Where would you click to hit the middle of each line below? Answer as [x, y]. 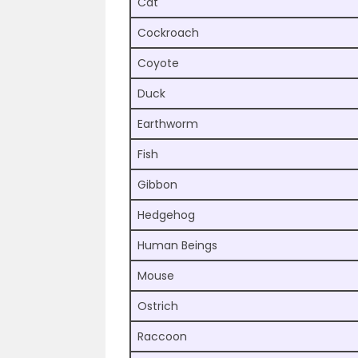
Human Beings [177, 246]
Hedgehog [166, 215]
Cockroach [168, 33]
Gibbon [157, 185]
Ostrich [158, 306]
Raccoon [162, 337]
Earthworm [168, 124]
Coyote [158, 64]
